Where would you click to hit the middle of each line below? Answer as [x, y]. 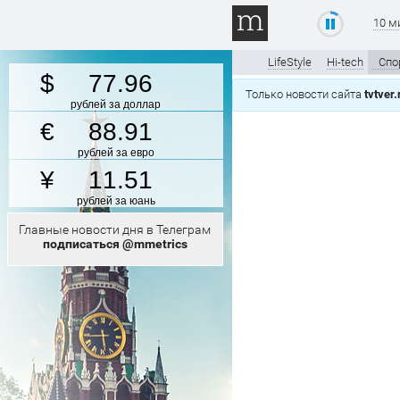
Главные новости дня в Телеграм [115, 229]
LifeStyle [290, 62]
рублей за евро [116, 153]
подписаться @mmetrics [115, 244]
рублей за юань [116, 201]
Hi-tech [345, 62]
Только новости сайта [305, 94]
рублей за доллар [116, 104]
